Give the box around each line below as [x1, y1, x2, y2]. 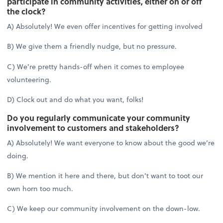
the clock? [7, 5, 46, 17]
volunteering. [7, 74, 52, 85]
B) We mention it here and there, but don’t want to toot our [7, 170, 204, 181]
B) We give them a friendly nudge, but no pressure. [7, 41, 177, 52]
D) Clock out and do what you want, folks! [7, 94, 144, 105]
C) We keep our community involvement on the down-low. [7, 203, 201, 214]
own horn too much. [7, 183, 74, 194]
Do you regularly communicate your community [7, 111, 191, 123]
